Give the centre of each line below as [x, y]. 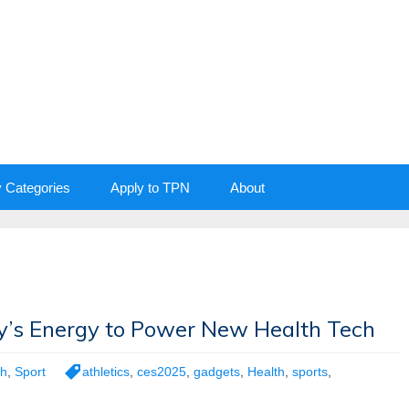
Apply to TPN [150, 188]
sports [310, 372]
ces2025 [162, 372]
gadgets [217, 372]
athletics [106, 372]
